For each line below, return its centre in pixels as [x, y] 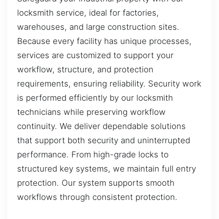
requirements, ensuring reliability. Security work [109, 84]
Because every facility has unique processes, [104, 41]
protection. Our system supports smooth [96, 183]
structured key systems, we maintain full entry [107, 169]
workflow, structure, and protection [85, 70]
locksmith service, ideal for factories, [88, 13]
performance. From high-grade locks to [93, 155]
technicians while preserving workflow [91, 112]
